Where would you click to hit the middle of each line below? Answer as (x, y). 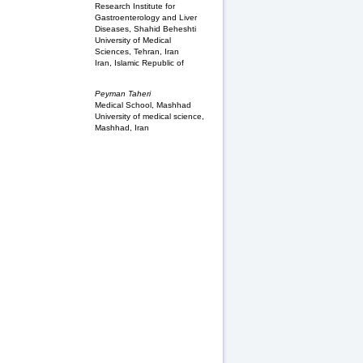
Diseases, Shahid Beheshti (145, 29)
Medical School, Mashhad (143, 105)
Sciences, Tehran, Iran (137, 52)
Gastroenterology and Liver (146, 18)
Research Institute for (135, 6)
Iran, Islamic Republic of (139, 63)
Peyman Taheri (123, 93)
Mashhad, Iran (122, 127)
